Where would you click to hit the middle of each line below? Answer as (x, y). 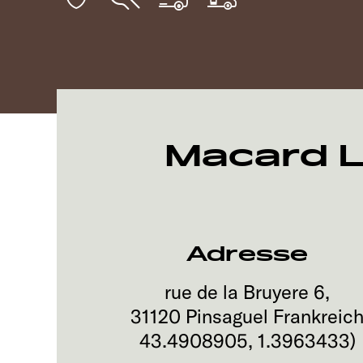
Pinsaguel (227, 316)
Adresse (248, 254)
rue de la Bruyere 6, (248, 292)
